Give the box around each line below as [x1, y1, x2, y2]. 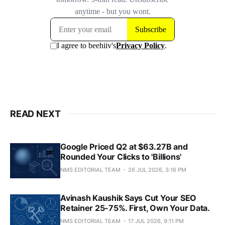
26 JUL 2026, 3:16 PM [128, 166, 186, 173]
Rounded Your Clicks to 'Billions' [60, 151, 182, 162]
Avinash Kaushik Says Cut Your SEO [60, 192, 197, 203]
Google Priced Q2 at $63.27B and [60, 141, 188, 152]
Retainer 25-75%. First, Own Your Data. [60, 202, 210, 213]
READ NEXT [10, 108, 61, 119]
